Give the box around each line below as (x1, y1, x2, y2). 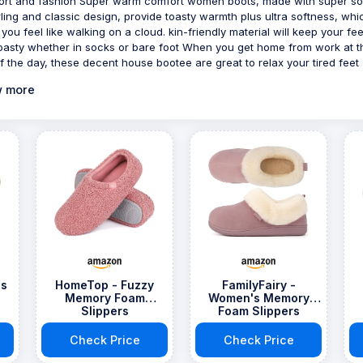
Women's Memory (207, 290, 310, 305)
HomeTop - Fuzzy (55, 277, 154, 292)
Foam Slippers (217, 303, 300, 318)
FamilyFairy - (221, 277, 296, 292)
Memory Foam (64, 290, 145, 305)
